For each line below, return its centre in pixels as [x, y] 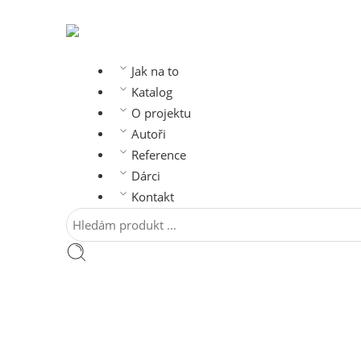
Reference [158, 156]
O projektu [161, 114]
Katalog [151, 93]
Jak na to [155, 72]
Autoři [148, 135]
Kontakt [152, 197]
